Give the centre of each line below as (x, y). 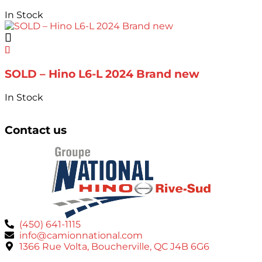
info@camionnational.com (81, 235)
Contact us (36, 130)
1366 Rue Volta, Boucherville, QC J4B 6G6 (114, 246)
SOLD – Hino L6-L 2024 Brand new (102, 74)
